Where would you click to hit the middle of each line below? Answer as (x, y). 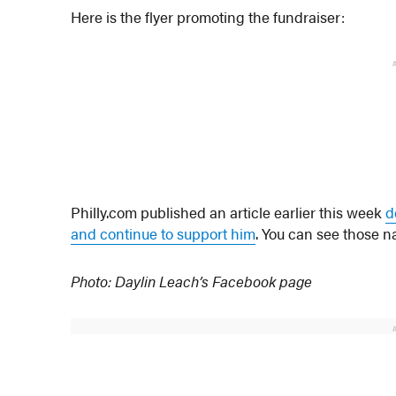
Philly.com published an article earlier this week (228, 213)
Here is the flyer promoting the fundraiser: (208, 16)
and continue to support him (164, 234)
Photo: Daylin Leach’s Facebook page (192, 281)
